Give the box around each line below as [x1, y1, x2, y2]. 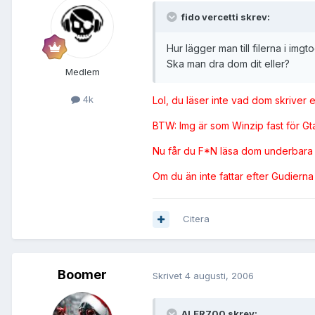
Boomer [58, 267, 107, 283]
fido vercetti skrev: [179, 11, 270, 23]
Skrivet [153, 269, 185, 281]
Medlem [65, 66, 100, 78]
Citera [183, 213, 210, 225]
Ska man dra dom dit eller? [167, 58, 290, 70]
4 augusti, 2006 [185, 269, 254, 281]
